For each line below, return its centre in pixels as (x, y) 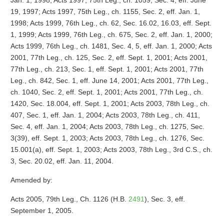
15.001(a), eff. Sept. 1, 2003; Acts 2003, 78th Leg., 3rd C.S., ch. (111, 149)
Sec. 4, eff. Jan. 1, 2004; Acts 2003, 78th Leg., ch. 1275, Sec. (107, 126)
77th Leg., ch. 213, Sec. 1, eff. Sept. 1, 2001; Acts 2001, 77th (107, 69)
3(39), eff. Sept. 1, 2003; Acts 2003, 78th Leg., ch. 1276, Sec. (107, 138)
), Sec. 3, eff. (164, 199)
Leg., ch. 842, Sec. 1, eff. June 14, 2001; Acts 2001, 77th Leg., (109, 80)
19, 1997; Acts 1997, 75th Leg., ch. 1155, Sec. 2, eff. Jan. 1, (105, 11)
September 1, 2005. (42, 210)
